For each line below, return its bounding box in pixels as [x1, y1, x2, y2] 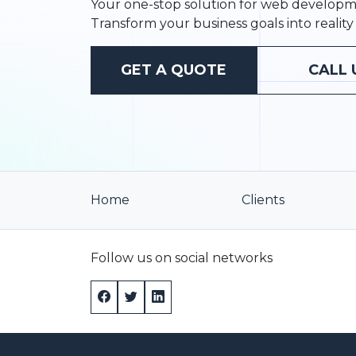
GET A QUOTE [121, 61, 226, 79]
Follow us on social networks [91, 250, 273, 265]
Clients [242, 192, 284, 207]
